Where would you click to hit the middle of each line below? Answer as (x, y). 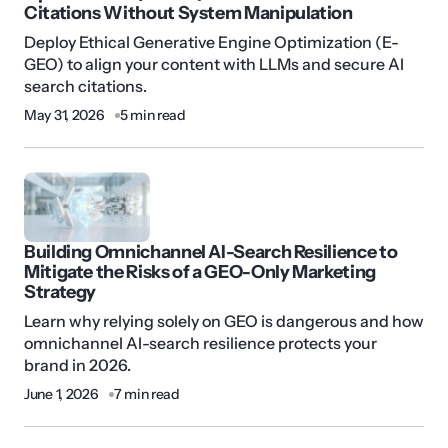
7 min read (146, 394)
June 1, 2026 (61, 394)
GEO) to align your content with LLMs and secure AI (214, 64)
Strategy (60, 292)
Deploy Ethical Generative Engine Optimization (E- (211, 42)
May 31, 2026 (64, 115)
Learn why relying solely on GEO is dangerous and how (224, 321)
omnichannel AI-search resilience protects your (200, 343)
